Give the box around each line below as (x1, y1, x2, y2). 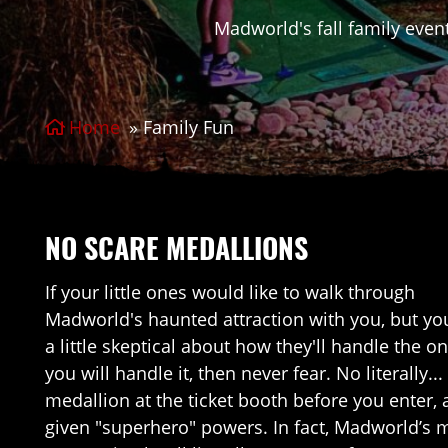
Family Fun (143, 115, 234, 139)
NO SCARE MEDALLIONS (45, 227, 308, 268)
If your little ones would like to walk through (45, 280, 415, 304)
